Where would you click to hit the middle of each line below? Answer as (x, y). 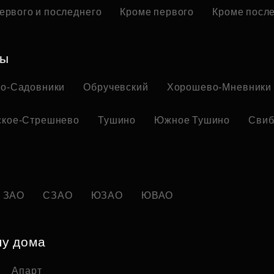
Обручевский (116, 87)
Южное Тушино (192, 120)
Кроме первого (157, 12)
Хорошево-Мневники (219, 87)
